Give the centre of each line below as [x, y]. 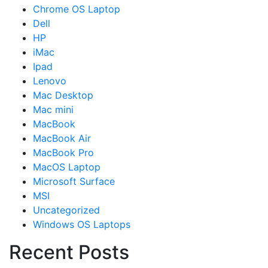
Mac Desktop [63, 95]
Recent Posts [69, 252]
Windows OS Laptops [82, 224]
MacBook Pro [63, 152]
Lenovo [50, 80]
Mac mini [53, 109]
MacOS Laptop [67, 167]
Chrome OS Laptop [77, 9]
